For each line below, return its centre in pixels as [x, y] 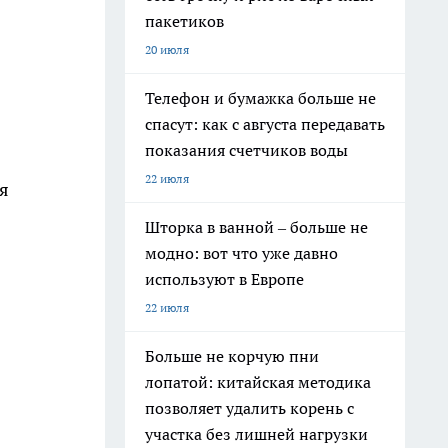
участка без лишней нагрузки [256, 434]
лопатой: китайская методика [258, 382]
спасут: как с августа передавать [265, 124]
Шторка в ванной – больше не [256, 227]
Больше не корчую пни [232, 356]
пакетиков [184, 21]
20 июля [167, 49]
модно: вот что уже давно [241, 253]
